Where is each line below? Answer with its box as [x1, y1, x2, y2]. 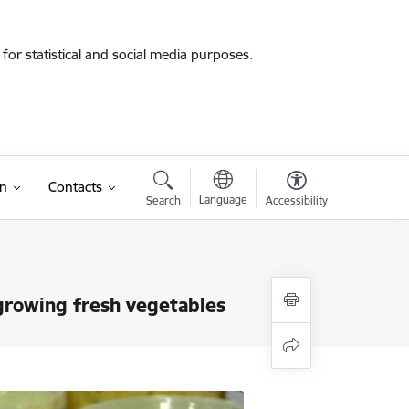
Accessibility [265, 194, 328, 207]
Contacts [47, 178, 102, 195]
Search [145, 194, 181, 207]
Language [198, 193, 247, 206]
